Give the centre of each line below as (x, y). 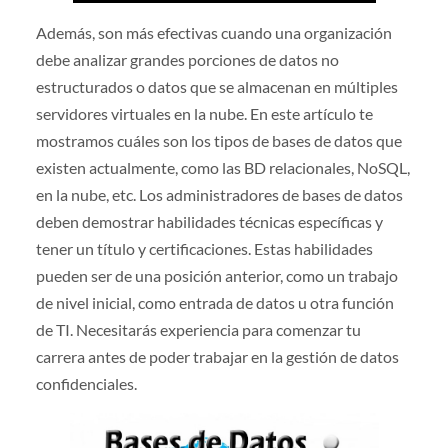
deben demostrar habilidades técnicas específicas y (209, 221)
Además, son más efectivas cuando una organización (213, 32)
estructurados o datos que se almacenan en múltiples (216, 86)
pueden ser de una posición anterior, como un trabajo (216, 275)
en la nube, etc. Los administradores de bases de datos (219, 194)
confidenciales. (86, 383)
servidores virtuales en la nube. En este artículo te (204, 113)
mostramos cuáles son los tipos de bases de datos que (218, 140)
